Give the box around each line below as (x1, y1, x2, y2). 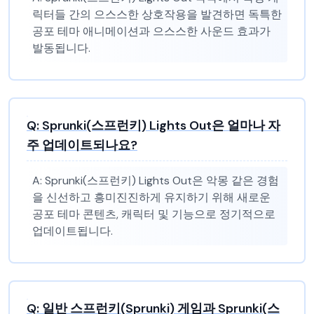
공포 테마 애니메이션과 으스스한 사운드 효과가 (32, 24, 271, 39)
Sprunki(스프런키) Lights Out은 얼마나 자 (42, 117, 280, 134)
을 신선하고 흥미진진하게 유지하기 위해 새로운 (32, 190, 271, 205)
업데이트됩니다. (32, 224, 113, 238)
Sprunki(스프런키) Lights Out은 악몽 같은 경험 (45, 173, 279, 188)
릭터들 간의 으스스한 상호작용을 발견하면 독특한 (32, 7, 282, 22)
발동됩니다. (32, 41, 90, 55)
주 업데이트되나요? (27, 137, 137, 153)
